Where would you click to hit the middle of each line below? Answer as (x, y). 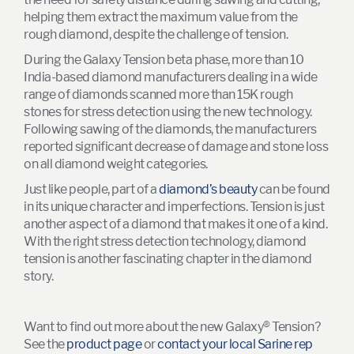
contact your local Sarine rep (235, 344)
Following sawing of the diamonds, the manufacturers (170, 129)
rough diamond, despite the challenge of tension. (156, 34)
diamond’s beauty (208, 189)
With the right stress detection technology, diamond (165, 241)
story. (38, 276)
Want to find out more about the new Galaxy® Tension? (172, 326)
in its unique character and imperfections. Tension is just (174, 206)
